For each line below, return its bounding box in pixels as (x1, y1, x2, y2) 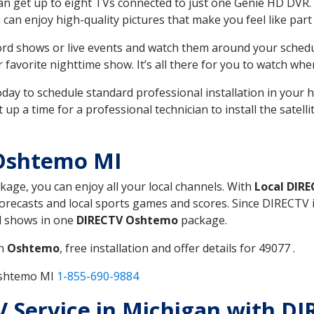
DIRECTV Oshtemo (76, 212, 178, 228)
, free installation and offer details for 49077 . (60, 240, 295, 256)
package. (178, 212, 227, 228)
